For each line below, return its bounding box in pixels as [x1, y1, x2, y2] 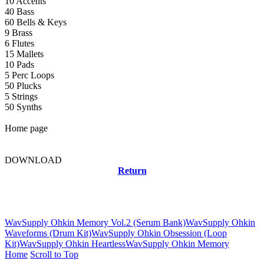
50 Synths [5, 102, 42, 113]
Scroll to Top [30, 249, 78, 259]
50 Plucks [5, 81, 41, 91]
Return [117, 166, 147, 176]
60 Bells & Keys [5, 17, 67, 28]
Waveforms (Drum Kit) [5, 227, 91, 238]
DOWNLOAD [5, 155, 62, 166]
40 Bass [5, 6, 34, 17]
